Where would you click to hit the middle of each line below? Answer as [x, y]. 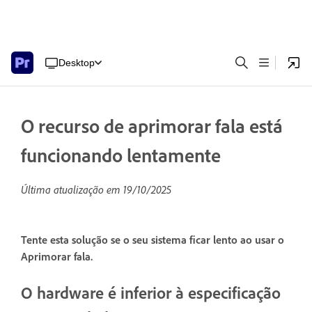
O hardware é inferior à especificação [151, 292]
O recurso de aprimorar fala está [152, 126]
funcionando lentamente [121, 155]
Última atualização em [72, 189]
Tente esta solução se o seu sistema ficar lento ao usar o [153, 240]
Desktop [77, 62]
